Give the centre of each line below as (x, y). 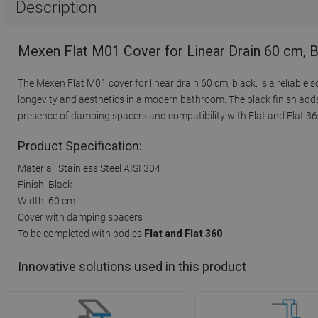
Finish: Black (45, 184)
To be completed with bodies (80, 233)
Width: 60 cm (46, 201)
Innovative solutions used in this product (132, 267)
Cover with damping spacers (80, 217)
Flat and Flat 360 (182, 233)
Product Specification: (80, 146)
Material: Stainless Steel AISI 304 (89, 168)
